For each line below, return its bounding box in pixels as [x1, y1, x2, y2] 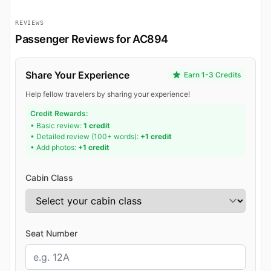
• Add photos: [30, 143, 78, 152]
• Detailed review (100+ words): [30, 132, 140, 142]
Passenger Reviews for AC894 [15, 33, 168, 46]
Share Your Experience [25, 69, 129, 82]
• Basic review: [30, 121, 83, 131]
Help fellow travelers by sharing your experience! [25, 90, 190, 99]
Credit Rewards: [30, 109, 88, 119]
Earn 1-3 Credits [184, 70, 241, 80]
